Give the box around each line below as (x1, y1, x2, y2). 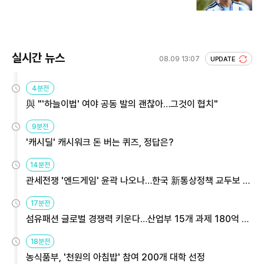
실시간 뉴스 (12, 50, 65, 65)
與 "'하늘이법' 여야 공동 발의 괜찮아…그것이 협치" (26, 98, 218, 110)
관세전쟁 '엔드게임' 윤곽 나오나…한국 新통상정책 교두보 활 (26, 174, 251, 186)
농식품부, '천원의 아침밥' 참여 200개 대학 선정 (26, 251, 205, 263)
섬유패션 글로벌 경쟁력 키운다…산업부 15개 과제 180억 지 (26, 213, 250, 225)
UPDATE (210, 55, 237, 63)
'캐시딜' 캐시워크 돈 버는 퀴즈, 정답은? (26, 136, 173, 148)
